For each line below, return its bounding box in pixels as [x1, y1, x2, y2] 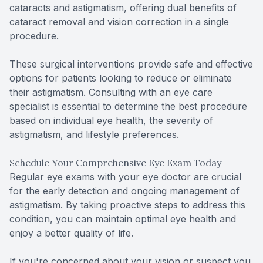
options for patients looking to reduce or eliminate [9, 72, 232, 84]
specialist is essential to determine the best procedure [9, 100, 247, 112]
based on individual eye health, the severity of [9, 114, 213, 126]
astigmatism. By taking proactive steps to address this [9, 198, 245, 211]
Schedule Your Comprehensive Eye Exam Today [9, 156, 221, 168]
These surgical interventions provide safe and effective [9, 58, 253, 70]
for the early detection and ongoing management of [9, 184, 240, 197]
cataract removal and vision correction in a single [9, 15, 229, 28]
